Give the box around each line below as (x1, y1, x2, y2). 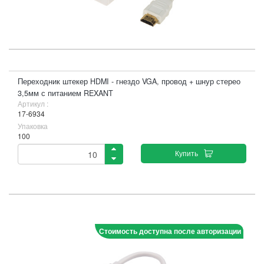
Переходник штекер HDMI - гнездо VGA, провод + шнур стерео (18, 76, 240, 87)
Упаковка (18, 121, 48, 131)
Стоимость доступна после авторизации (99, 226, 241, 236)
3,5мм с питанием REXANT (18, 88, 113, 98)
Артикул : (18, 98, 48, 108)
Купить (174, 148, 198, 158)
